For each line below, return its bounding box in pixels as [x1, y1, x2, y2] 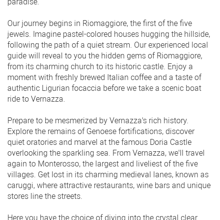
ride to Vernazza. [7, 94, 65, 104]
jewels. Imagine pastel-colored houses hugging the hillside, [7, 29, 210, 39]
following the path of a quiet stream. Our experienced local [7, 40, 208, 50]
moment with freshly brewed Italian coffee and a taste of [7, 72, 201, 82]
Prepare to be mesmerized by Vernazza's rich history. [7, 115, 189, 125]
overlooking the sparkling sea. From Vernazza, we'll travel [7, 148, 205, 158]
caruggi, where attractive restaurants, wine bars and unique [7, 180, 211, 190]
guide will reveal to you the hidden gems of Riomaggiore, [7, 51, 202, 60]
